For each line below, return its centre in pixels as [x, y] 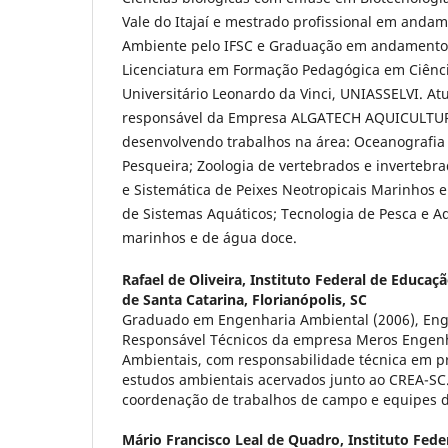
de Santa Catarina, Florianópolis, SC [244, 300]
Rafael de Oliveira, [186, 280]
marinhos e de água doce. [209, 238]
